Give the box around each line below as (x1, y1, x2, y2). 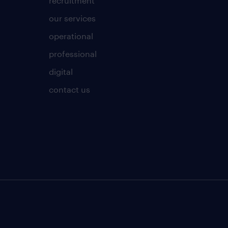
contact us (48, 84, 90, 94)
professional (48, 48, 97, 59)
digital (48, 66, 73, 76)
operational (48, 31, 93, 41)
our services (48, 13, 96, 23)
